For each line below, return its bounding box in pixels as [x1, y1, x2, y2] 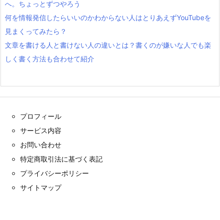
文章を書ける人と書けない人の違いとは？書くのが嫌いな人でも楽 [5, 41, 211, 50]
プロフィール [20, 112, 61, 121]
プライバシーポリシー [20, 169, 89, 178]
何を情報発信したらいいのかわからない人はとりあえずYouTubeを [5, 13, 211, 22]
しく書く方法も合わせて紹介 [5, 55, 94, 63]
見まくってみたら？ [5, 27, 67, 36]
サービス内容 [20, 126, 61, 135]
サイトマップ [20, 183, 61, 192]
